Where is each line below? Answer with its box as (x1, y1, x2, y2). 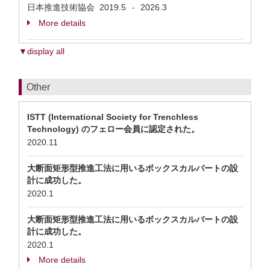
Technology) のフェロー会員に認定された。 (27, 124, 199, 134)
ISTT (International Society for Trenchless (27, 112, 198, 122)
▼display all (19, 46, 64, 56)
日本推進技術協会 (27, 2, 99, 12)
